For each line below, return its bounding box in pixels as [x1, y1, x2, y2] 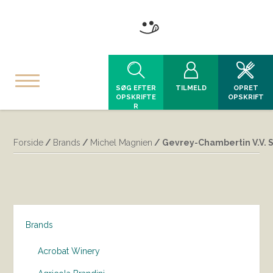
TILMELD [175, 84, 207, 92]
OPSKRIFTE [116, 93, 156, 101]
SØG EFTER [116, 84, 156, 92]
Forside [13, 138, 44, 147]
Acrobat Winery [38, 246, 101, 256]
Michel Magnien [90, 138, 153, 147]
